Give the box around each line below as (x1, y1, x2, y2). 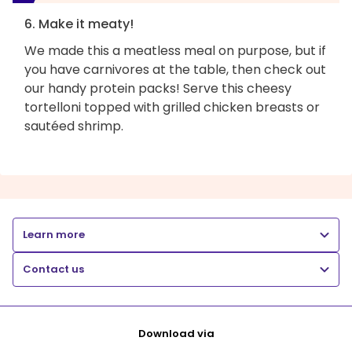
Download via (137, 325, 214, 341)
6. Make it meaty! (24, 14, 134, 33)
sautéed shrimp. (24, 116, 123, 135)
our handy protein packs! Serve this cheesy (24, 79, 291, 97)
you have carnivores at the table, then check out (24, 60, 326, 79)
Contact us (23, 261, 84, 277)
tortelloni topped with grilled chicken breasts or (24, 97, 320, 116)
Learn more (23, 226, 85, 242)
